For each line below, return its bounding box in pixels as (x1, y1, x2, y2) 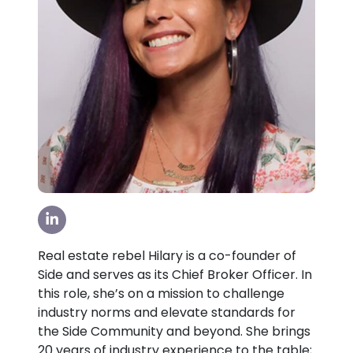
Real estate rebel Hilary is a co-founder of (38, 247, 296, 266)
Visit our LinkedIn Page (42, 209, 179, 228)
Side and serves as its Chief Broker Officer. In (38, 266, 312, 284)
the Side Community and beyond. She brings (38, 322, 310, 341)
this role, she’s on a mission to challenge (38, 284, 284, 303)
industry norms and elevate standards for (38, 303, 295, 322)
